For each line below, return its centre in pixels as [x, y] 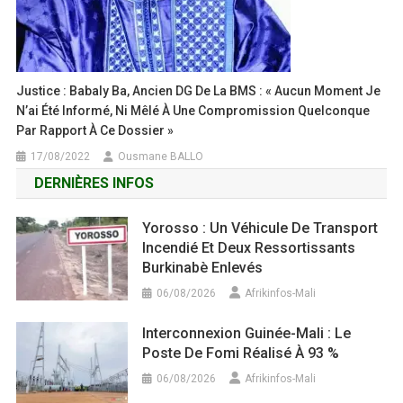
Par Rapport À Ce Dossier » [95, 131]
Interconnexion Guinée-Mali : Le [247, 334]
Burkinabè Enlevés [203, 268]
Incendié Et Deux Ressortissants [249, 248]
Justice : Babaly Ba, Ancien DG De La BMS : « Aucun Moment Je [199, 91]
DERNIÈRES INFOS [94, 184]
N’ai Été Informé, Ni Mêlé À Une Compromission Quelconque [193, 111]
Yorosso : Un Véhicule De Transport [260, 228]
